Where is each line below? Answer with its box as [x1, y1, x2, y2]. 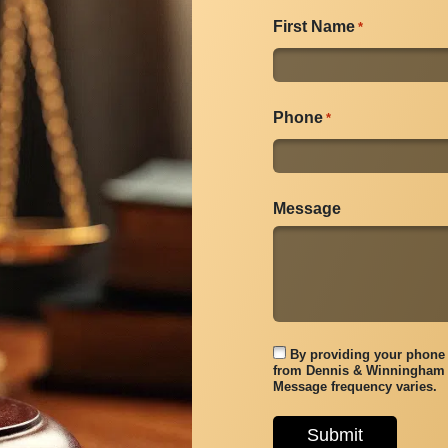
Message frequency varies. [273, 379, 437, 395]
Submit [307, 425, 363, 446]
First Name [273, 18, 355, 36]
